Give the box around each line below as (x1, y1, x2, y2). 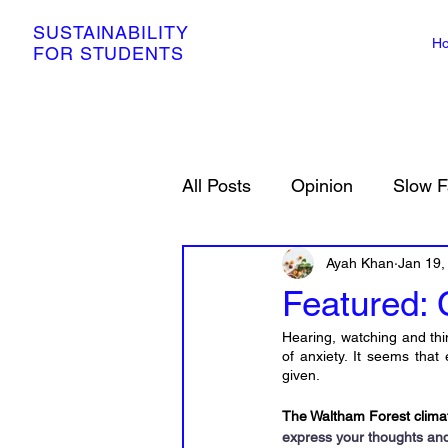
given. (282, 367, 320, 383)
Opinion (291, 174, 353, 196)
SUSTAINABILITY (33, 22, 195, 43)
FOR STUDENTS (33, 43, 184, 64)
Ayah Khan (326, 254, 394, 271)
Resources (222, 254, 308, 276)
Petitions (348, 254, 416, 276)
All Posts (182, 174, 251, 196)
